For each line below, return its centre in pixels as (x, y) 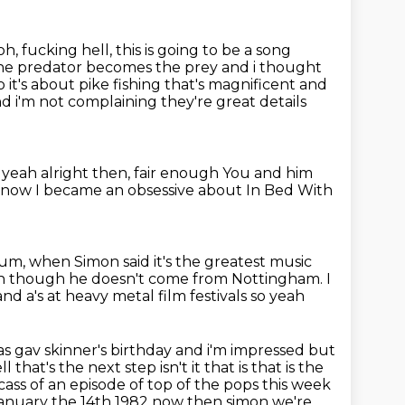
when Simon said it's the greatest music (170, 262)
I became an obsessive (117, 190)
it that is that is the (258, 367)
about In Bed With (265, 190)
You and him (268, 173)
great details (261, 102)
